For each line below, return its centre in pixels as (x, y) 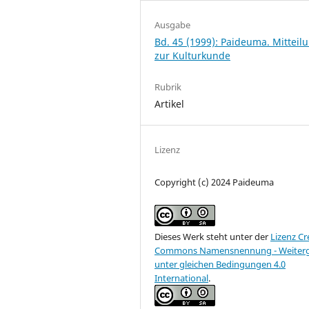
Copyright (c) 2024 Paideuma (214, 182)
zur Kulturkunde (192, 55)
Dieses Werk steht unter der (212, 236)
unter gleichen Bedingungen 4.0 (220, 264)
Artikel (169, 103)
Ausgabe (172, 24)
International (181, 278)
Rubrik (168, 87)
